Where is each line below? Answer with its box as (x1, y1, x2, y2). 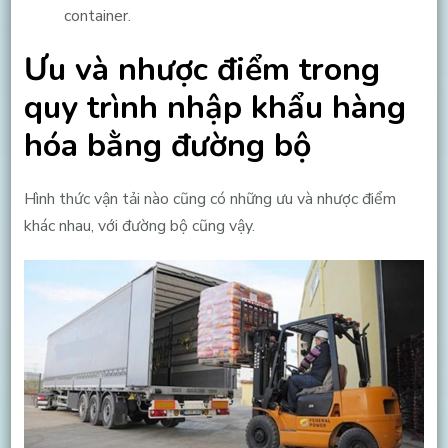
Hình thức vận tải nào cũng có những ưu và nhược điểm (23, 188, 396, 211)
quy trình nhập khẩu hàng (23, 86, 406, 130)
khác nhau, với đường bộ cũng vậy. (23, 215, 255, 238)
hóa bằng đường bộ (23, 124, 311, 168)
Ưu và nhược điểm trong (23, 48, 380, 92)
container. (63, 4, 131, 27)
